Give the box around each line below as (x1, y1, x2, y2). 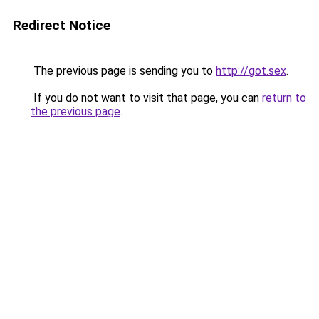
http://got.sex (216, 64, 286, 78)
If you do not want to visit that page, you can (31, 91, 262, 105)
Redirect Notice (13, 17, 110, 33)
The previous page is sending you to (31, 64, 216, 78)
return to (262, 91, 306, 105)
